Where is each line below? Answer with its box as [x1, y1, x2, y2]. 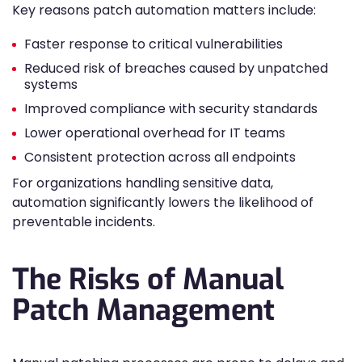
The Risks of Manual [12, 260, 284, 299]
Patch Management [12, 291, 275, 330]
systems [24, 75, 78, 94]
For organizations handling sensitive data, [12, 174, 273, 192]
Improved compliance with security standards [24, 99, 318, 118]
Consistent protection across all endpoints [24, 148, 296, 166]
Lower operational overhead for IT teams [24, 124, 285, 142]
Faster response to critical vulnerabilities [24, 35, 283, 53]
